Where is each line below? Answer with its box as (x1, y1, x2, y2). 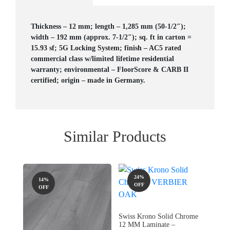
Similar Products (64, 127, 166, 145)
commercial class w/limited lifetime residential (31, 54, 174, 63)
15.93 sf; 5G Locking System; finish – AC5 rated (31, 44, 181, 52)
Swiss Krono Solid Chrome (119, 212, 199, 220)
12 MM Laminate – (119, 220, 176, 228)
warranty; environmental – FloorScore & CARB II (31, 65, 188, 73)
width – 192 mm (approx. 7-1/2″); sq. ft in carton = (31, 33, 191, 41)
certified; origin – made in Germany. (31, 76, 145, 84)
